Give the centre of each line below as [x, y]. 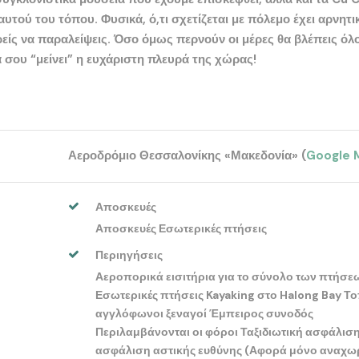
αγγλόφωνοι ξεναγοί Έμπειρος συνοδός [205, 313]
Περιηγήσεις [129, 254]
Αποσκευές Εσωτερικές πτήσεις [182, 228]
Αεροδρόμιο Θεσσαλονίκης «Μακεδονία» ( [188, 155]
